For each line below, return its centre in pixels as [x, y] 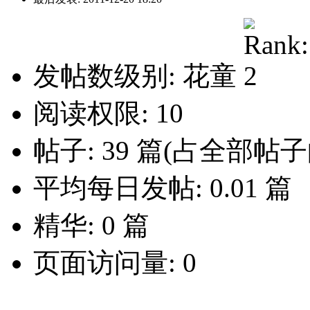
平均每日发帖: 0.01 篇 [163, 188]
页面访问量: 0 [115, 263]
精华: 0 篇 [91, 226]
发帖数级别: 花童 [138, 76]
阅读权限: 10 [108, 113]
